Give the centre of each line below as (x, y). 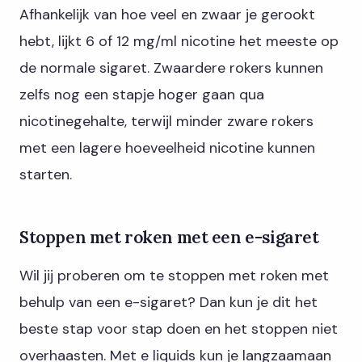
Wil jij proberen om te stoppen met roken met (174, 276)
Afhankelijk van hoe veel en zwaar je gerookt (167, 15)
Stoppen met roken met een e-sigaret (169, 237)
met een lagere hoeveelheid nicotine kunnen (167, 148)
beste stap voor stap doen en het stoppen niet (179, 329)
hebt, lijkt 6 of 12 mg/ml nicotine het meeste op (179, 42)
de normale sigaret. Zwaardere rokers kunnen (171, 68)
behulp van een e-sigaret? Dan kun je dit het (168, 303)
